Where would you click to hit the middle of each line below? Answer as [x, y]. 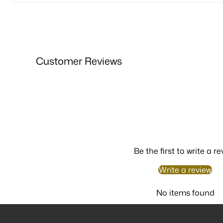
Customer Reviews [79, 61]
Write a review [185, 169]
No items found [185, 192]
